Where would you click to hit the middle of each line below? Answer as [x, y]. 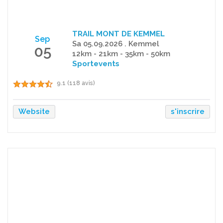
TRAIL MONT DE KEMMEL [118, 34]
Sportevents [96, 63]
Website [34, 111]
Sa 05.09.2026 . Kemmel [115, 44]
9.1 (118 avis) [76, 83]
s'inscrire [188, 111]
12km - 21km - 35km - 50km [121, 54]
